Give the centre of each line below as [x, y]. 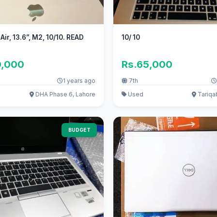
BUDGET [79, 130]
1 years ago [79, 81]
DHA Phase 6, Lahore [64, 94]
